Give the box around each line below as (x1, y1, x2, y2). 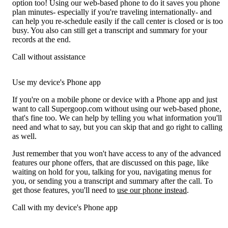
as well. (12, 131, 37, 140)
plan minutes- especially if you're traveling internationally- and (12, 7, 212, 16)
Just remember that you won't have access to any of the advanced (12, 149, 221, 158)
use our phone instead (117, 185, 187, 194)
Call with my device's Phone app (12, 203, 118, 212)
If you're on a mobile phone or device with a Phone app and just (12, 95, 217, 104)
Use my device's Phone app (12, 77, 101, 87)
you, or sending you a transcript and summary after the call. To (12, 176, 213, 185)
